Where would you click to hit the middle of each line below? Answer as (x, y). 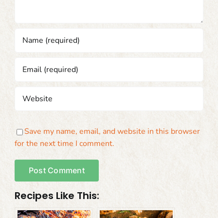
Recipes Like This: (57, 196)
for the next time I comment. (64, 144)
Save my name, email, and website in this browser (112, 131)
